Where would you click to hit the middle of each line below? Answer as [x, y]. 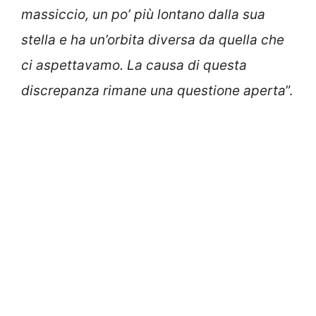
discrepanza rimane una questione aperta [153, 91]
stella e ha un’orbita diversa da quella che [153, 40]
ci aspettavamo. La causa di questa [134, 66]
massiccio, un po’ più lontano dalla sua [143, 15]
